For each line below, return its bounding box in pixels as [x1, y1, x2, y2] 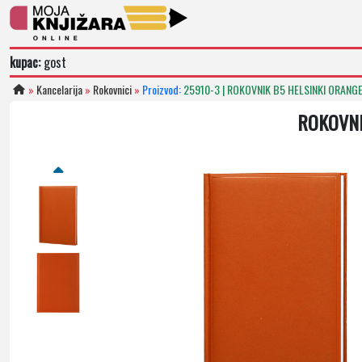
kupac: [10, 53, 40, 72]
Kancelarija [36, 81, 82, 98]
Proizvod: [142, 81, 181, 98]
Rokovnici [93, 81, 132, 98]
